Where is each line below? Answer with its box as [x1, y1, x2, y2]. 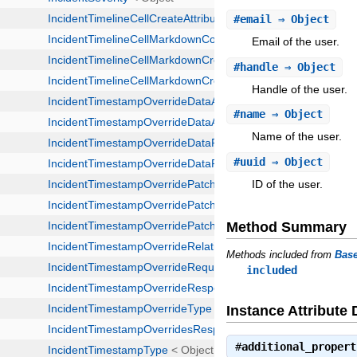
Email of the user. [252, 35, 340, 49]
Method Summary [226, 218, 347, 235]
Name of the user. [252, 130, 343, 143]
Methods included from [226, 248, 335, 261]
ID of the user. [252, 177, 324, 190]
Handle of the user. [252, 82, 348, 96]
